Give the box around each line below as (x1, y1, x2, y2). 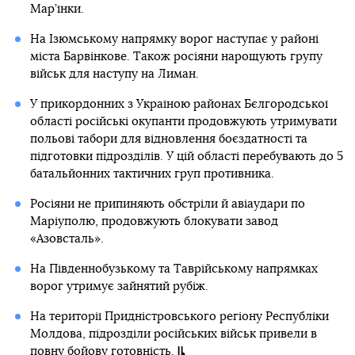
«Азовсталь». (29, 233, 104, 245)
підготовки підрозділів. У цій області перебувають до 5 (29, 151, 343, 162)
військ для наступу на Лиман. (29, 68, 199, 80)
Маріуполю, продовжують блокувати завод (29, 216, 278, 227)
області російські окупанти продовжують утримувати (29, 116, 337, 128)
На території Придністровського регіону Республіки (29, 311, 329, 323)
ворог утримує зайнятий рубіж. (29, 281, 208, 292)
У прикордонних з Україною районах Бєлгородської (29, 98, 328, 110)
